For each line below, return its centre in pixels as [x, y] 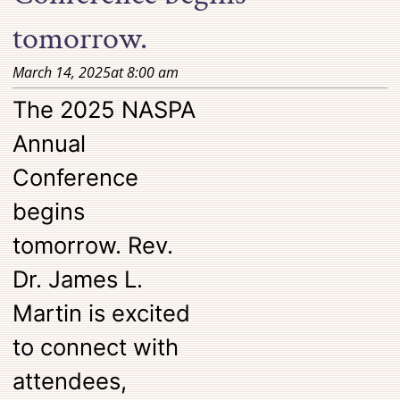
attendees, [70, 380]
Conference [76, 177]
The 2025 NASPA [104, 109]
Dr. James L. [78, 279]
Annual [50, 143]
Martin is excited [102, 312]
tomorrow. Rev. [93, 245]
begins [49, 211]
